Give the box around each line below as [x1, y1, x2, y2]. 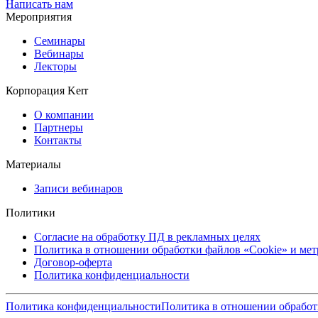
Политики [6, 206, 55, 219]
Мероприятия [6, 10, 72, 23]
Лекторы [34, 60, 77, 72]
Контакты [34, 133, 82, 146]
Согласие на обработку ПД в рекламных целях [34, 230, 261, 243]
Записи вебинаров [34, 182, 123, 194]
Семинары [34, 34, 85, 47]
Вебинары [34, 47, 84, 60]
